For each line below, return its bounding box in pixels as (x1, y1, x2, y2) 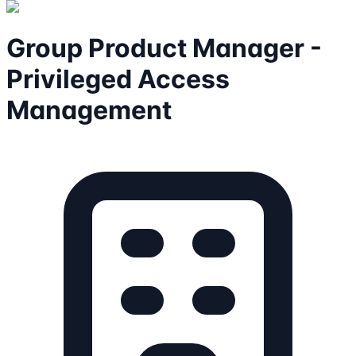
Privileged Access (6, 64, 230, 95)
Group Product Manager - (6, 33, 322, 64)
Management (6, 95, 172, 126)
